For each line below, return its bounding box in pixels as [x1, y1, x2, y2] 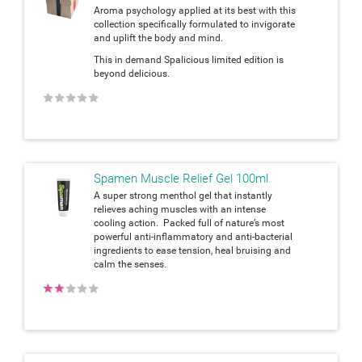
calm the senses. [94, 258, 166, 270]
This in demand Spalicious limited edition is [94, 53, 284, 65]
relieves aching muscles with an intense [94, 203, 266, 215]
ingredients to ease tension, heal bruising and [94, 244, 291, 256]
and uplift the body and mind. [94, 32, 225, 44]
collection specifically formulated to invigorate [94, 18, 295, 30]
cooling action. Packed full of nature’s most [94, 217, 284, 229]
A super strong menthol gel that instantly [94, 189, 272, 201]
